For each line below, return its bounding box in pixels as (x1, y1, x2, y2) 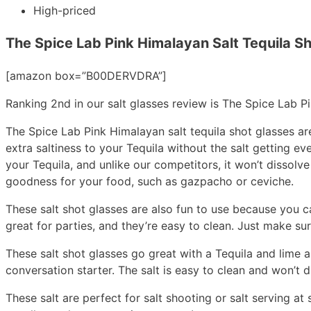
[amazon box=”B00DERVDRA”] (6, 69, 167, 83)
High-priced (33, 3, 96, 18)
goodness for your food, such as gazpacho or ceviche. (6, 174, 297, 189)
